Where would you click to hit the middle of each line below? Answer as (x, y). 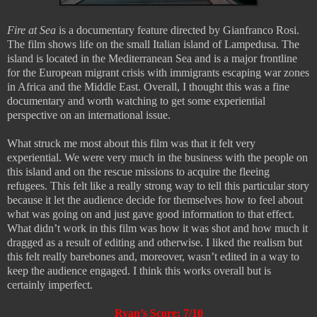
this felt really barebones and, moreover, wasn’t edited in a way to (153, 256)
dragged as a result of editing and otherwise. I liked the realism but (155, 242)
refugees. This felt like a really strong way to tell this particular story (158, 185)
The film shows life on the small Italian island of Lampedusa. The (153, 44)
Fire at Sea (31, 30)
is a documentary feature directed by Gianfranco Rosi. (178, 30)
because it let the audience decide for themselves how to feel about (155, 200)
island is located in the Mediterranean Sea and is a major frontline (152, 58)
